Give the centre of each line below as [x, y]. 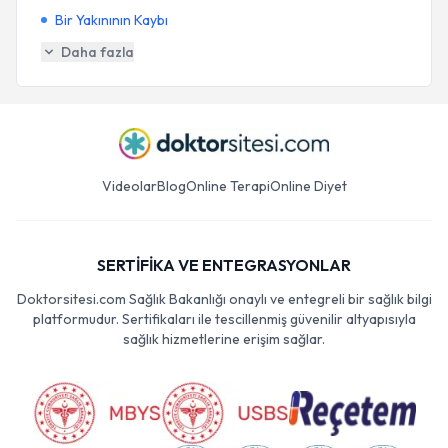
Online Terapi [227, 186]
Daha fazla [97, 52]
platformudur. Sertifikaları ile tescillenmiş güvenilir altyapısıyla [224, 319]
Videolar [129, 186]
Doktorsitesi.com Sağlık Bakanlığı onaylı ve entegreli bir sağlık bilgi [224, 299]
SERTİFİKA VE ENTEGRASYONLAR [224, 265]
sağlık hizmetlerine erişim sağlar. [224, 339]
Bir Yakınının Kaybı [111, 20]
